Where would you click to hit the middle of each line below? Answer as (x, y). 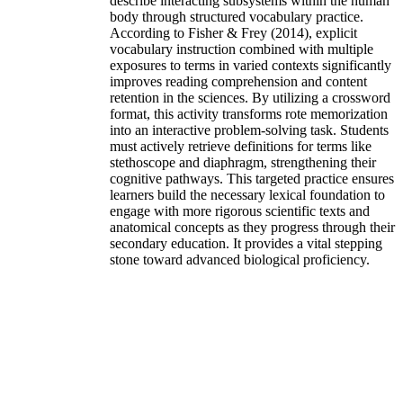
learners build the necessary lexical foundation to (247, 194)
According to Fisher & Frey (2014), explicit (233, 32)
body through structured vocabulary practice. (237, 16)
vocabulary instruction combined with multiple (242, 49)
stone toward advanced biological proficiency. (240, 259)
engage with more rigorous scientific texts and (240, 210)
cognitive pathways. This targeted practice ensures (252, 178)
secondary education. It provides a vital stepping (246, 243)
